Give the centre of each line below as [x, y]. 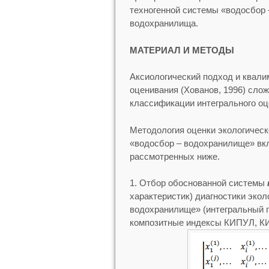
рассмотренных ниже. [174, 156]
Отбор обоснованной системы [203, 183]
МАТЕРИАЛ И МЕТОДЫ [182, 50]
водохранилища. [164, 23]
